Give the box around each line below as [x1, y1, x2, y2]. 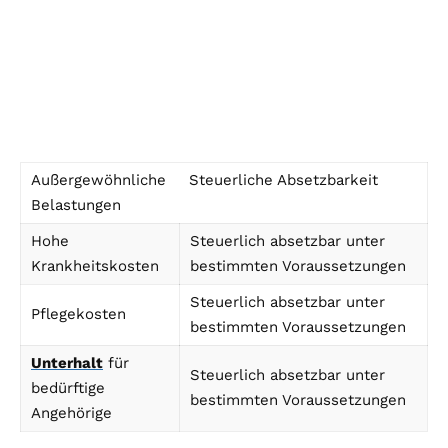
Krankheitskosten [31, 257, 159, 276]
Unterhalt [31, 354, 103, 373]
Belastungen [31, 196, 121, 215]
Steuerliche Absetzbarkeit [189, 171, 378, 190]
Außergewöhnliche [31, 171, 166, 190]
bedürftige [31, 379, 105, 398]
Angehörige [31, 404, 112, 423]
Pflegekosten [31, 305, 126, 324]
